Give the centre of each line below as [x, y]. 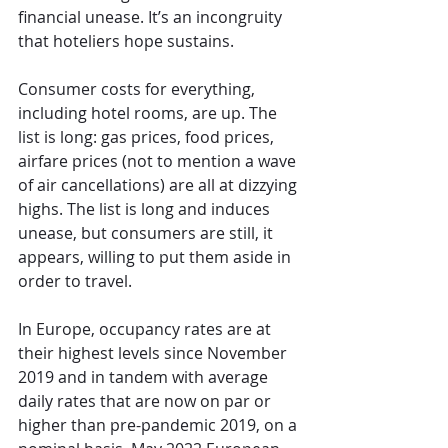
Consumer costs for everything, [138, 89]
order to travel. [75, 281]
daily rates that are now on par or [146, 401]
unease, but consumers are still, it [147, 233]
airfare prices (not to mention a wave [159, 161]
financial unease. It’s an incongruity [152, 17]
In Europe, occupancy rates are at [146, 329]
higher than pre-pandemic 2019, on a [159, 425]
